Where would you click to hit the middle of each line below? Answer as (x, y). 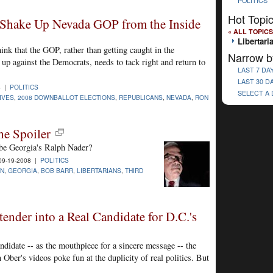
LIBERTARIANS (99, 171)
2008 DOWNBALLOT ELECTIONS (66, 97)
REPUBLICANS (141, 97)
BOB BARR (57, 171)
